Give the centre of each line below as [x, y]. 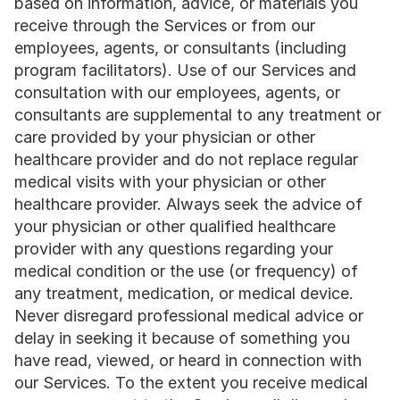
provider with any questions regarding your [174, 249]
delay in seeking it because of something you [182, 338]
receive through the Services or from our [165, 25]
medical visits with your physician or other [170, 182]
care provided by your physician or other [165, 137]
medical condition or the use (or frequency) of [186, 271]
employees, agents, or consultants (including [180, 48]
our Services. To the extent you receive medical [191, 383]
